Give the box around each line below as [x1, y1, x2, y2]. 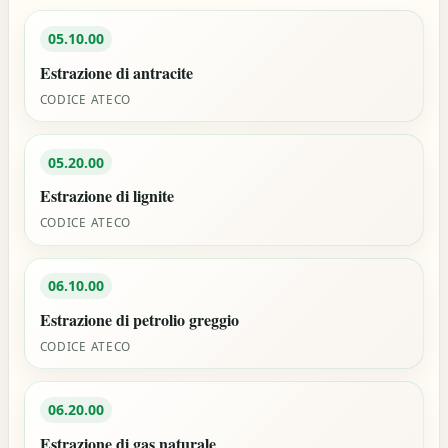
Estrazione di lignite [39, 184, 174, 208]
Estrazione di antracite [39, 60, 193, 84]
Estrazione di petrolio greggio [39, 308, 239, 332]
